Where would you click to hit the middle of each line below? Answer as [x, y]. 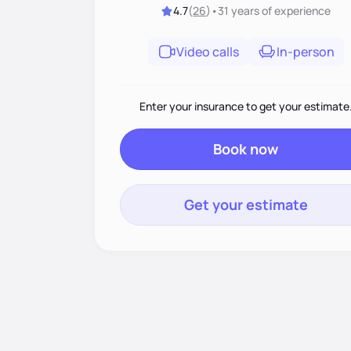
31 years [239, 11]
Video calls [207, 52]
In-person [305, 52]
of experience [295, 11]
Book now [246, 149]
